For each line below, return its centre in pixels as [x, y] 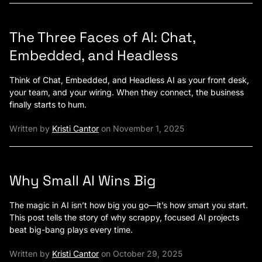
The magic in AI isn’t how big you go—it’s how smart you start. [129, 205]
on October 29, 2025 [141, 254]
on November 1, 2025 [142, 129]
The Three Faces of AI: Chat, [102, 37]
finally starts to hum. [48, 105]
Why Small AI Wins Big [82, 181]
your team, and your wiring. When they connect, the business [127, 92]
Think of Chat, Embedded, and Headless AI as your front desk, [129, 80]
